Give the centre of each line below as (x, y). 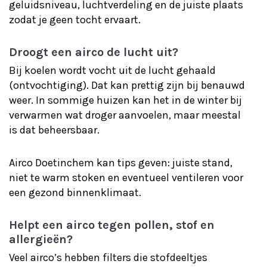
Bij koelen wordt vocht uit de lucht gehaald (112, 70)
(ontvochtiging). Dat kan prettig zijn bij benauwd (127, 85)
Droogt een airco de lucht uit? (94, 52)
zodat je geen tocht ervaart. (75, 20)
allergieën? (41, 239)
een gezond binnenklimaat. (75, 193)
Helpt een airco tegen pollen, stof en (112, 225)
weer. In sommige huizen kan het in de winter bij (125, 100)
